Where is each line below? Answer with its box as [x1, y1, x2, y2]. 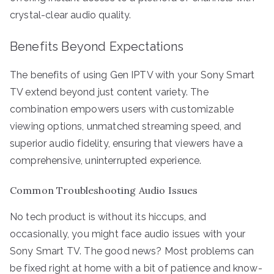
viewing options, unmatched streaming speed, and [10, 120, 242, 132]
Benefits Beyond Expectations [10, 39, 184, 54]
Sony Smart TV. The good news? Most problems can [10, 245, 254, 257]
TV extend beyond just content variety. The [10, 86, 209, 98]
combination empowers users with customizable [10, 103, 234, 115]
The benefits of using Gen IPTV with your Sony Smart [10, 68, 255, 81]
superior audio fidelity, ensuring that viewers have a [10, 137, 243, 149]
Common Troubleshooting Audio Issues [10, 183, 198, 196]
